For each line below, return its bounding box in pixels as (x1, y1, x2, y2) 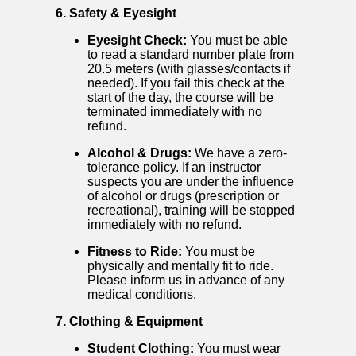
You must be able (187, 33, 288, 48)
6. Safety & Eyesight (56, 6, 176, 21)
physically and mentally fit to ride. (87, 259, 273, 273)
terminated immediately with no (87, 105, 262, 119)
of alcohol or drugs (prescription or (87, 189, 279, 203)
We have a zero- (192, 146, 287, 161)
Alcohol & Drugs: (87, 146, 192, 161)
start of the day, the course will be (87, 91, 273, 105)
